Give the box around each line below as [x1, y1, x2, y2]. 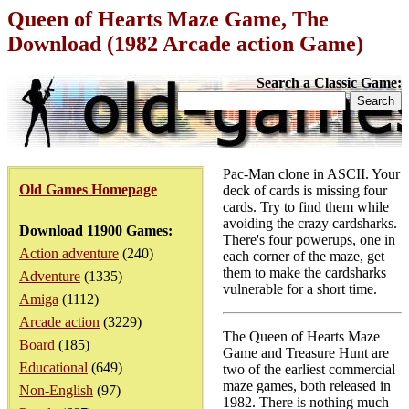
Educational [19, 360, 88, 375]
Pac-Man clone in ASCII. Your [223, 166, 400, 182]
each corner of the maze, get [223, 248, 384, 264]
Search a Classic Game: [257, 75, 402, 90]
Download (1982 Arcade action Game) [7, 32, 363, 56]
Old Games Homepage [19, 182, 157, 197]
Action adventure [19, 246, 119, 261]
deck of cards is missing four [223, 183, 387, 198]
